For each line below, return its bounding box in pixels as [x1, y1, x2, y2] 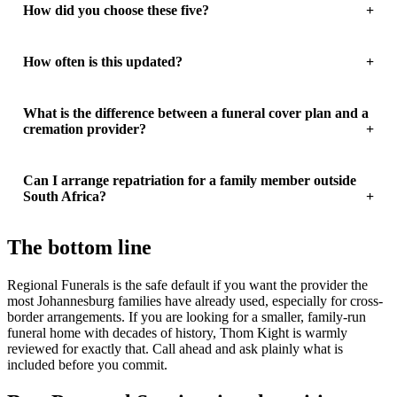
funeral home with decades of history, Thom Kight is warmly [7, 324, 347, 340]
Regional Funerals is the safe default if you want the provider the [7, 276, 368, 292]
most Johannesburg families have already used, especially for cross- [7, 292, 383, 308]
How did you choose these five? [22, 2, 209, 18]
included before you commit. [7, 356, 167, 372]
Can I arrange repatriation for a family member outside [22, 172, 356, 188]
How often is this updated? [22, 53, 183, 69]
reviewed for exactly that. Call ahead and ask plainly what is [7, 340, 343, 356]
